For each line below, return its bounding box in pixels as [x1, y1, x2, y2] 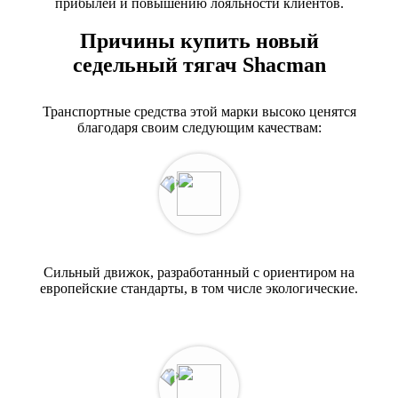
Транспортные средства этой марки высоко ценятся [42, 104, 356, 120]
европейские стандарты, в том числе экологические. [40, 281, 358, 297]
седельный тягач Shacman [72, 53, 326, 77]
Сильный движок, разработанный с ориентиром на [44, 265, 354, 281]
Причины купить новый [79, 29, 319, 53]
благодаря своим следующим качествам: [76, 120, 322, 136]
